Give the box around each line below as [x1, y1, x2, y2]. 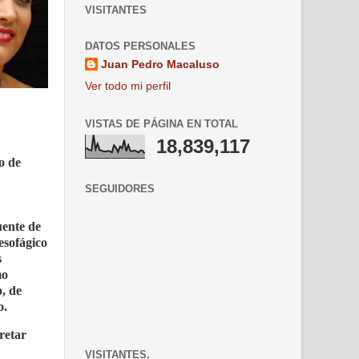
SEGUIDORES [85, 183, 155, 195]
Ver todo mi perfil [85, 79, 171, 92]
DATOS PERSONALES [85, 40, 196, 53]
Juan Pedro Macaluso [101, 58, 220, 71]
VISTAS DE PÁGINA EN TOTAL [85, 117, 238, 130]
